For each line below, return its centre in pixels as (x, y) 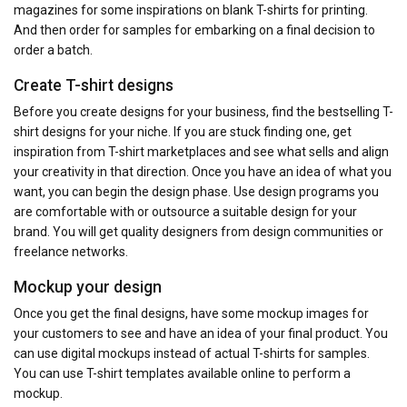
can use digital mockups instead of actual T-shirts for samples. (192, 353)
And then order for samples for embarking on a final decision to (194, 30)
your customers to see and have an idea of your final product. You (201, 333)
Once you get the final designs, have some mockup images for (191, 313)
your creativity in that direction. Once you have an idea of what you (203, 171)
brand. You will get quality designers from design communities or (199, 231)
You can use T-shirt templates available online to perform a (182, 373)
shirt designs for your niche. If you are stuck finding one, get (183, 131)
